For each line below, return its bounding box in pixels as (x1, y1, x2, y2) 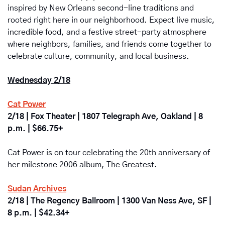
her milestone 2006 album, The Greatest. (8, 161, 157, 169)
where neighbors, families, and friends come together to (8, 40, 211, 49)
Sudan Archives (8, 185, 66, 193)
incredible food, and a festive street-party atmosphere (8, 28, 206, 37)
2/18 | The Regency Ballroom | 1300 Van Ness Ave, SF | (8, 197, 211, 205)
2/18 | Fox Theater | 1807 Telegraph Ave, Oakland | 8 (8, 113, 203, 121)
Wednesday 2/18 (8, 76, 70, 85)
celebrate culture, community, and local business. (8, 52, 189, 61)
